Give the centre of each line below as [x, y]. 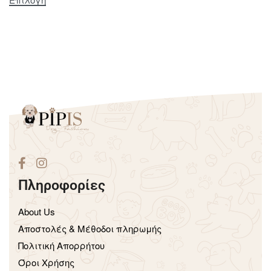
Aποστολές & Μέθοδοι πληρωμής [90, 229]
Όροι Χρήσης [46, 263]
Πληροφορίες [62, 185]
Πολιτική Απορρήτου [61, 246]
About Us [37, 212]
